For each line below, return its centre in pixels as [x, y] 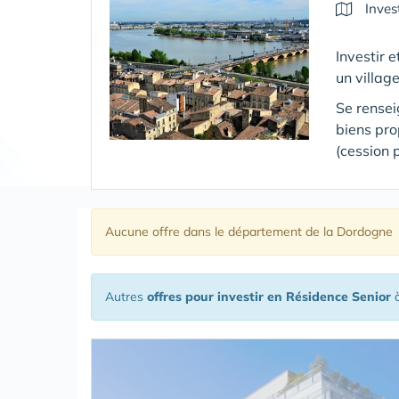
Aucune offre [144, 232]
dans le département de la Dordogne [288, 232]
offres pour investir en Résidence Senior [269, 297]
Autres [126, 297]
